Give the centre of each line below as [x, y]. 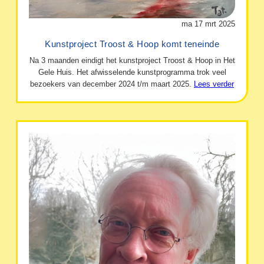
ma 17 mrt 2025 [208, 24]
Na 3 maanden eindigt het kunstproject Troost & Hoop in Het [132, 61]
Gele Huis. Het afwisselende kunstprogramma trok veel [132, 72]
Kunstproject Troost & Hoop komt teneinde [132, 44]
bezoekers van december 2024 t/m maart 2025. [112, 84]
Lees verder [214, 84]
